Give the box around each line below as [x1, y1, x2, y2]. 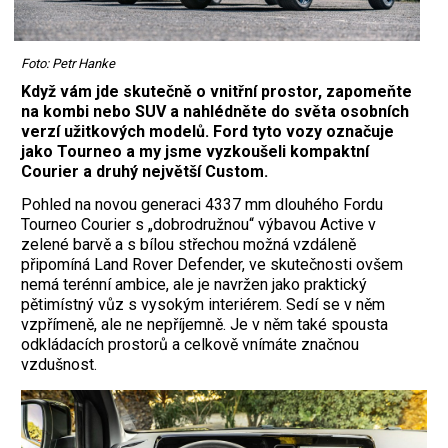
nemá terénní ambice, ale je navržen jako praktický [21, 275, 367, 295]
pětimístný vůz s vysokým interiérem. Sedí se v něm [21, 295, 385, 315]
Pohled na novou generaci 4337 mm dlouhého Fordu [21, 195, 383, 215]
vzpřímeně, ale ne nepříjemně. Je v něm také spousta [21, 315, 388, 335]
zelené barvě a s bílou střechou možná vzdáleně [21, 235, 356, 255]
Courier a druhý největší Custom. [21, 162, 268, 182]
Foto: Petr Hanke [21, 55, 115, 71]
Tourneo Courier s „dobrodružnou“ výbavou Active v [21, 215, 376, 235]
